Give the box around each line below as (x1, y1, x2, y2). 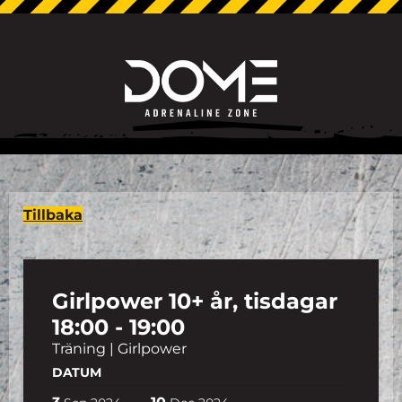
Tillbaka (23, 206, 83, 223)
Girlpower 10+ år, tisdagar (52, 288, 337, 314)
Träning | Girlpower (52, 340, 187, 357)
